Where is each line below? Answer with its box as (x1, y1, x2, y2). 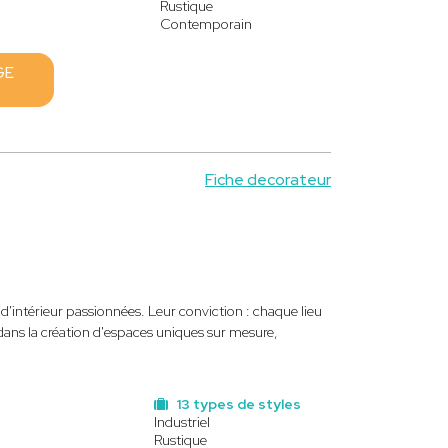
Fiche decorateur (205, 169, 331, 190)
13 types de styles (172, 395, 301, 413)
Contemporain (159, 15, 252, 33)
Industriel (153, 413, 210, 431)
